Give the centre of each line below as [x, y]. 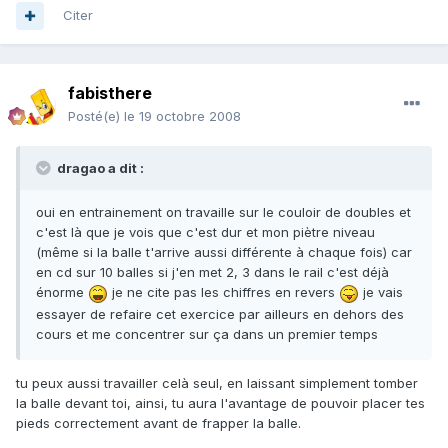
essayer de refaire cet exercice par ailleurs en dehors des [220, 313]
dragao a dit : [99, 168]
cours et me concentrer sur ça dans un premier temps [207, 333]
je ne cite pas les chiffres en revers [223, 292]
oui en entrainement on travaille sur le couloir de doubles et [223, 212]
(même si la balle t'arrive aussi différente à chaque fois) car [224, 252]
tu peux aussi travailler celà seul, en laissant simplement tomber [217, 382]
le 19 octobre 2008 [182, 116]
